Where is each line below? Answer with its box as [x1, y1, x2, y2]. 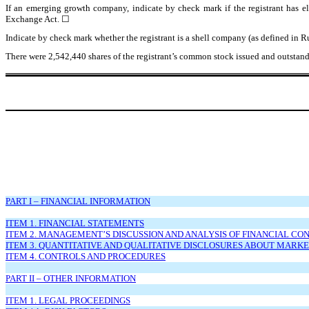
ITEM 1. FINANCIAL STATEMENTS [6, 217, 144, 228]
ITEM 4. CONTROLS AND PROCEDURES [6, 250, 166, 261]
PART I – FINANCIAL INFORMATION [6, 195, 150, 206]
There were [6, 50, 48, 61]
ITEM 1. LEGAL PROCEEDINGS [6, 295, 130, 306]
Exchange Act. [6, 13, 61, 24]
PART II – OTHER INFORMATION [6, 272, 136, 283]
